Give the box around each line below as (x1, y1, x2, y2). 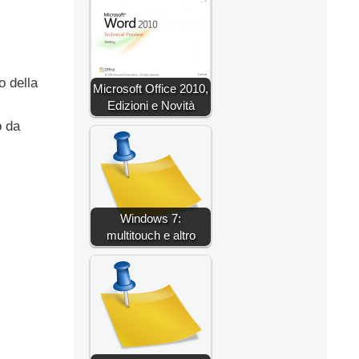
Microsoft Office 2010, (93, 81, 208, 95)
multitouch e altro (106, 228, 196, 242)
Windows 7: (120, 211, 181, 225)
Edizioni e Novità (107, 98, 195, 112)
